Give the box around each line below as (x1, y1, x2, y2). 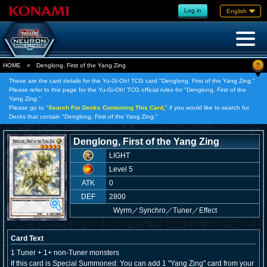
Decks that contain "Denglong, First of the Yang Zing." (9, 113, 158, 120)
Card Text (11, 234, 44, 243)
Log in (184, 7, 201, 14)
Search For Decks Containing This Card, (48, 104, 165, 111)
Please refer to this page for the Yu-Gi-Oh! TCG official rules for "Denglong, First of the (9, 86, 246, 93)
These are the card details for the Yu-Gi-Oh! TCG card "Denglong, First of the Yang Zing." (9, 77, 255, 84)
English (226, 7, 247, 14)
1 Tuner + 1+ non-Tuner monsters (11, 249, 119, 257)
